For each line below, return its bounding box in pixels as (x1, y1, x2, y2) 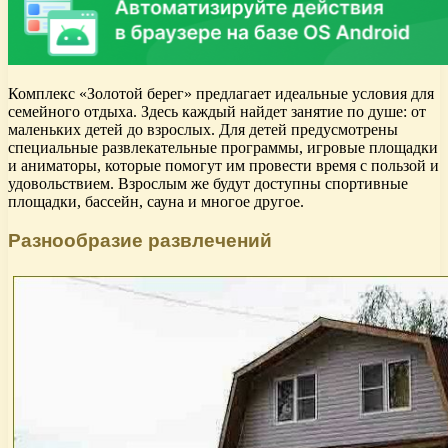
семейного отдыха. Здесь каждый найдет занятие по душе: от (8, 103, 426, 121)
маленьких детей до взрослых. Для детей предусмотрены (8, 121, 398, 139)
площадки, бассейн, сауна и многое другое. (8, 193, 304, 211)
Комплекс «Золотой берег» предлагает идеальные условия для (8, 85, 434, 103)
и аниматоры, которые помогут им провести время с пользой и (8, 157, 439, 175)
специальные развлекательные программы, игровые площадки (8, 139, 438, 157)
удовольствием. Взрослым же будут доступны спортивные (8, 175, 408, 193)
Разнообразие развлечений (8, 229, 272, 251)
